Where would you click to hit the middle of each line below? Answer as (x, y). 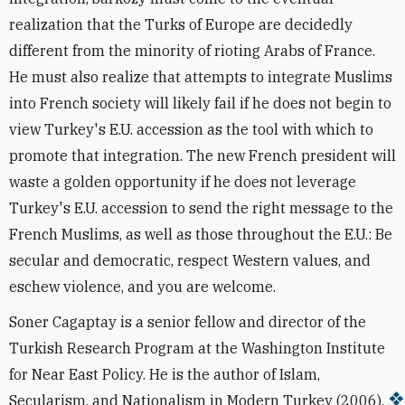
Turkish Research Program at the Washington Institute (197, 348)
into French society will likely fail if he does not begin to (200, 103)
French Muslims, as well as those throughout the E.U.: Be (201, 234)
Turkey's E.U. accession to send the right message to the (201, 207)
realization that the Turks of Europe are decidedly (181, 24)
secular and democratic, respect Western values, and (190, 260)
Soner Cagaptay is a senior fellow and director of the (188, 321)
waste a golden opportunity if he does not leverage (183, 181)
